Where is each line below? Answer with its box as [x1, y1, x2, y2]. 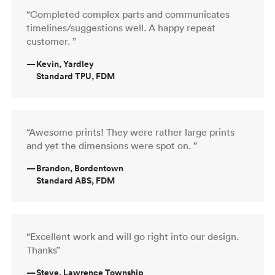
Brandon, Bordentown [36, 161, 123, 174]
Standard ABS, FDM [36, 174, 115, 187]
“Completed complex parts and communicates [26, 7, 230, 20]
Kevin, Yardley [36, 57, 94, 70]
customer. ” [26, 34, 76, 47]
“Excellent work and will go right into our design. [26, 230, 239, 242]
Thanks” [26, 243, 60, 256]
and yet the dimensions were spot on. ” [26, 139, 197, 152]
